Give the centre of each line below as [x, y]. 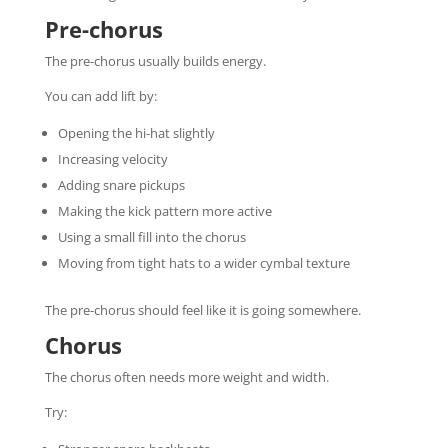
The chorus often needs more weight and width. [186, 376]
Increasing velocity [112, 158]
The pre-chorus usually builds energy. [155, 60]
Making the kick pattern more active [164, 210]
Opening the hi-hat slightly [136, 132]
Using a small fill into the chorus [151, 236]
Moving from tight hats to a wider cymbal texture [203, 262]
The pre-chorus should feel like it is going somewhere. [202, 309]
